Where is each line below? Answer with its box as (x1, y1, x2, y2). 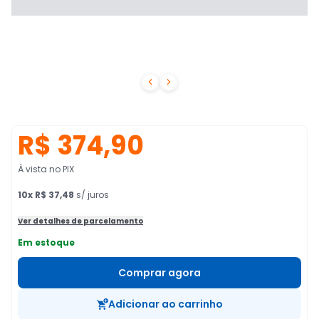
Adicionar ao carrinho (108, 297, 223, 311)
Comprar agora (118, 266, 201, 280)
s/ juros (74, 189, 109, 201)
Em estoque (18, 236, 75, 249)
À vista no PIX (18, 163, 74, 175)
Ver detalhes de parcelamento (18, 216, 143, 226)
